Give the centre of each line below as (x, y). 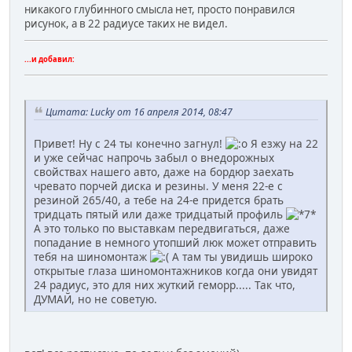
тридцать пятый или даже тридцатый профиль (160, 214)
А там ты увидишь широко (241, 257)
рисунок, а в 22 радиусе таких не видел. (126, 23)
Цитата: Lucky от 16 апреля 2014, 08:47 (139, 112)
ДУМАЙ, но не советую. (97, 299)
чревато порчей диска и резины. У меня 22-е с (158, 186)
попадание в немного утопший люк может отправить (175, 243)
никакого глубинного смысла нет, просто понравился (159, 9)
